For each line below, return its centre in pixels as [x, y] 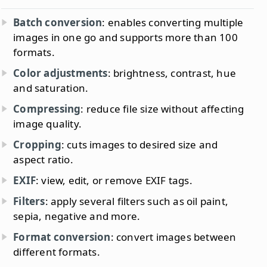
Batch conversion [58, 23]
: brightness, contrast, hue [172, 73]
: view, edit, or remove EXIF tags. [114, 181]
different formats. [57, 252]
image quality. [48, 124]
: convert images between [173, 237]
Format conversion [62, 237]
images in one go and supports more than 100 [125, 38]
